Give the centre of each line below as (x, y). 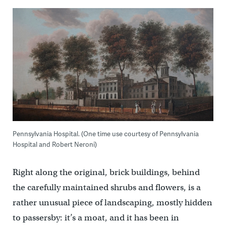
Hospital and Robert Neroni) (54, 144)
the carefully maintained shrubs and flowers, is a (106, 187)
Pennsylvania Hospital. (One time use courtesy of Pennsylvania (105, 133)
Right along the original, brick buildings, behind (106, 172)
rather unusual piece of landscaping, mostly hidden (112, 202)
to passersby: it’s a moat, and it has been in (96, 217)
